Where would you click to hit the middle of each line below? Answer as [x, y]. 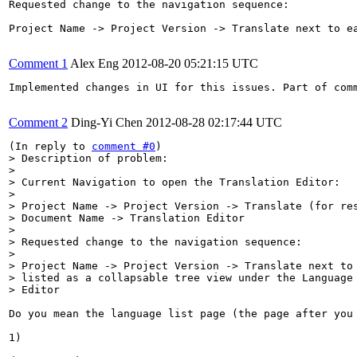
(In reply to [50, 146]
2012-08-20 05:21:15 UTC [190, 63]
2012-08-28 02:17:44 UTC [214, 122]
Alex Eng [94, 63]
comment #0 [124, 146]
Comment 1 [38, 63]
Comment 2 [38, 122]
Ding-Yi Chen [107, 122]
